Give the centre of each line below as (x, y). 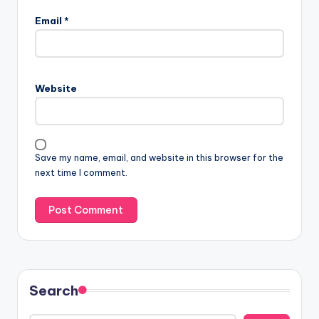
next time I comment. (81, 172)
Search (54, 291)
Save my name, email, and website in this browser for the (159, 157)
